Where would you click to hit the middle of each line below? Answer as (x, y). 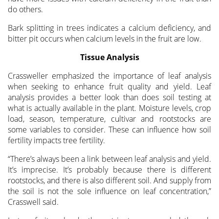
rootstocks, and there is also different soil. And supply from (109, 181)
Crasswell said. (33, 202)
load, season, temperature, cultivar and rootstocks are (109, 119)
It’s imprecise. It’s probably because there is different (109, 170)
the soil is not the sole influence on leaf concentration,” (109, 191)
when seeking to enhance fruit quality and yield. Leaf (109, 87)
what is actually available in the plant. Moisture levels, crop (109, 108)
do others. (25, 10)
